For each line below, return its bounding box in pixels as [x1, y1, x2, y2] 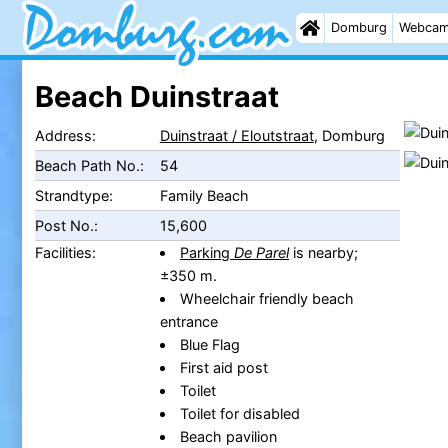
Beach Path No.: [34, 156, 144, 174]
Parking [180, 243, 235, 261]
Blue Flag [180, 335, 241, 353]
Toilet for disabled [180, 404, 301, 422]
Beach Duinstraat [34, 78, 279, 114]
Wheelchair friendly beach [180, 289, 355, 307]
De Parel [234, 243, 290, 261]
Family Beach [159, 186, 249, 204]
